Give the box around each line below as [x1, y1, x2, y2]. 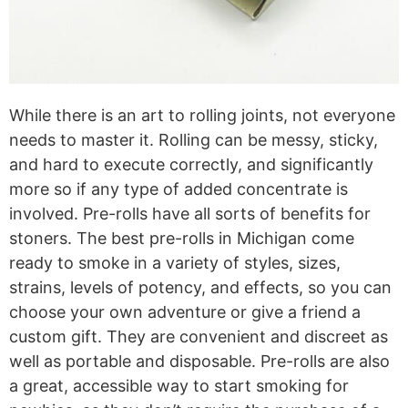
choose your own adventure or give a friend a [9, 302, 361, 322]
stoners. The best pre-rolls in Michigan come [9, 229, 354, 249]
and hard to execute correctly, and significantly [9, 155, 373, 175]
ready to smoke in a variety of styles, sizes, [9, 253, 341, 273]
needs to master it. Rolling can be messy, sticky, [9, 130, 378, 150]
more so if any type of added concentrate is [9, 179, 348, 199]
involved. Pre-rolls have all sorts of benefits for [9, 204, 371, 224]
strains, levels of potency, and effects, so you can [9, 278, 392, 298]
